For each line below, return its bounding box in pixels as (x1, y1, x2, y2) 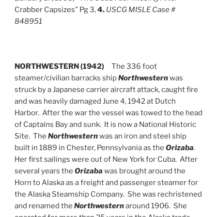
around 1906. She (125, 201, 187, 210)
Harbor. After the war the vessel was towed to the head (15, 108, 202, 117)
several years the (15, 167, 75, 175)
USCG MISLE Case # (106, 5, 175, 14)
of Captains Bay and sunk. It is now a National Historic (15, 120, 196, 129)
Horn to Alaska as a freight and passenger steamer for (15, 178, 198, 187)
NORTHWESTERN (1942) (15, 62, 111, 71)
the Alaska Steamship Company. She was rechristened (15, 190, 202, 199)
